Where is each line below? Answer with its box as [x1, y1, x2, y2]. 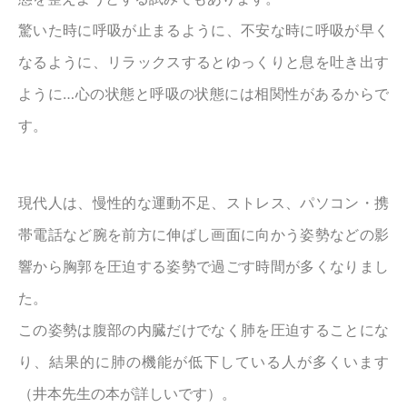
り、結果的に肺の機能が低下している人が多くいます [18, 352, 389, 372]
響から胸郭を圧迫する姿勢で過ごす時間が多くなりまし [18, 257, 389, 276]
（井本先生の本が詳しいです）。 [18, 384, 236, 403]
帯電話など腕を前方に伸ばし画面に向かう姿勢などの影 [18, 225, 389, 244]
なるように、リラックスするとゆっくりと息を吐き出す [18, 53, 389, 72]
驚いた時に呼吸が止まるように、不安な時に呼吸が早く [18, 21, 389, 40]
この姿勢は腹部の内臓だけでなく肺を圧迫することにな [18, 321, 389, 340]
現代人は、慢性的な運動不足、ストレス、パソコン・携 [18, 194, 389, 213]
